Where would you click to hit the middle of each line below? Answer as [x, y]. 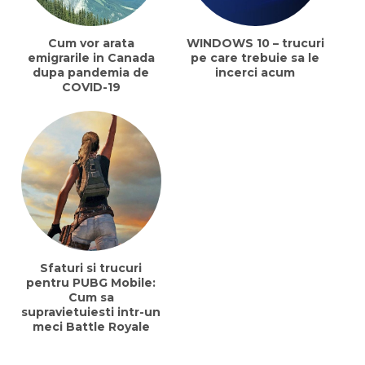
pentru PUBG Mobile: [91, 282]
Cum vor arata [91, 43]
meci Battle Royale [91, 326]
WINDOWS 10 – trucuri [255, 43]
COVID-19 [91, 87]
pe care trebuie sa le [255, 58]
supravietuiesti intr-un [91, 312]
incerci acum [255, 73]
